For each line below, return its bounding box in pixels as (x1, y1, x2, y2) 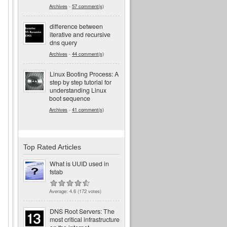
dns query (50, 37, 77, 47)
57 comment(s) (72, 2, 104, 10)
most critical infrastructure (50, 215, 120, 224)
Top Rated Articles (23, 143, 81, 152)
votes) (87, 187, 101, 195)
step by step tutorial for (50, 77, 111, 87)
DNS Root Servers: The (50, 207, 115, 216)
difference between (50, 21, 103, 31)
